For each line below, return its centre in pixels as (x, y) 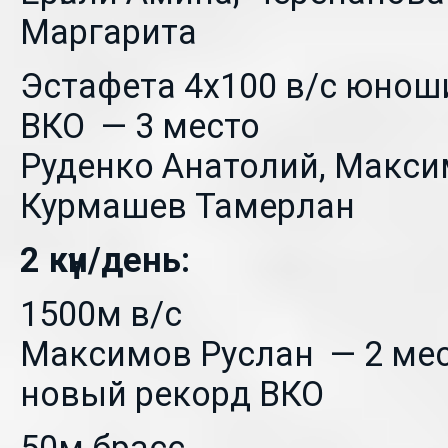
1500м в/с (101, 314)
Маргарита (108, 32)
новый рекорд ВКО (172, 394)
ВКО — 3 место (140, 126)
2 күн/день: (105, 260)
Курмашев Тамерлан (187, 206)
